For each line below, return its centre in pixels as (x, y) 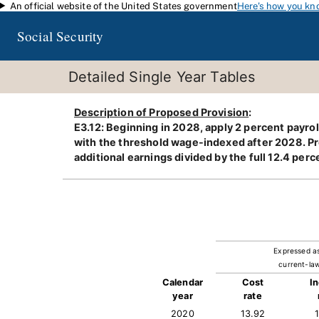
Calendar (183, 282)
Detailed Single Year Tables (162, 77)
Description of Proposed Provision (162, 112)
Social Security (61, 36)
